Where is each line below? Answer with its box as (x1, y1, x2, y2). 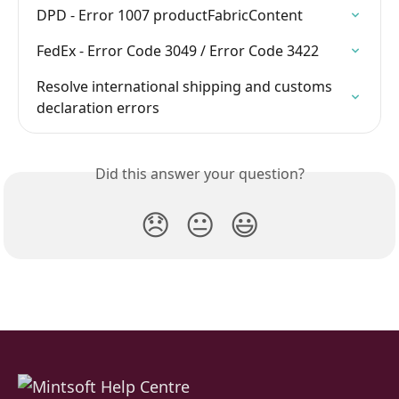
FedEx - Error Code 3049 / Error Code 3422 (37, 41, 319, 61)
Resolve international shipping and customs (37, 77, 336, 97)
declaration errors (37, 98, 159, 118)
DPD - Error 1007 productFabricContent (37, 5, 303, 26)
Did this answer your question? (94, 164, 305, 184)
